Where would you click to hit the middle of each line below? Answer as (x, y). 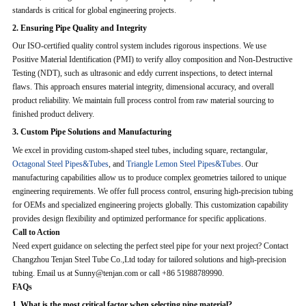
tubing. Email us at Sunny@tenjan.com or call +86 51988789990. (118, 273)
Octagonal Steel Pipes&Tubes (60, 164)
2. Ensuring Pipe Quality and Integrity (79, 28)
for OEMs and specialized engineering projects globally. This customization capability (150, 205)
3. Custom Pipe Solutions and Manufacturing (92, 132)
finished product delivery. (53, 114)
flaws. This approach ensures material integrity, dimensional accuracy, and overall (143, 87)
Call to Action (36, 232)
